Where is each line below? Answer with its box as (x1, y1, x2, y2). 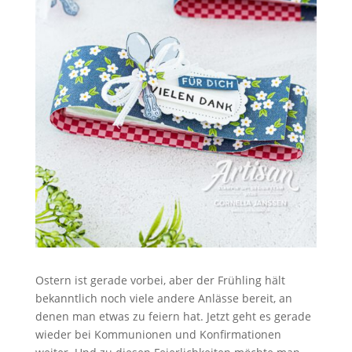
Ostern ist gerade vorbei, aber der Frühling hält (35, 272, 285, 288)
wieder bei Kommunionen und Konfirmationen (35, 326, 281, 342)
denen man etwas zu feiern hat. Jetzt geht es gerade (35, 308, 311, 324)
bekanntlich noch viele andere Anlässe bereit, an (35, 290, 292, 306)
